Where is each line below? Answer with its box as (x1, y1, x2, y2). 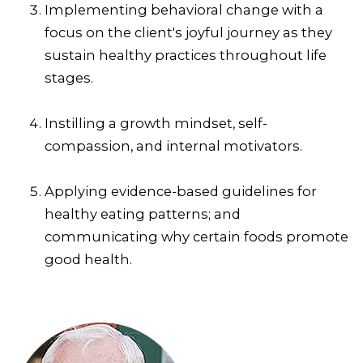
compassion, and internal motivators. (45, 137, 302, 154)
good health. (45, 250, 132, 267)
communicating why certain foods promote (45, 228, 348, 245)
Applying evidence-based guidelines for (45, 182, 317, 199)
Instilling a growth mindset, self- (45, 114, 267, 131)
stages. (45, 69, 93, 86)
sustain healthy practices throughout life (45, 46, 327, 63)
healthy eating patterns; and (45, 205, 241, 222)
